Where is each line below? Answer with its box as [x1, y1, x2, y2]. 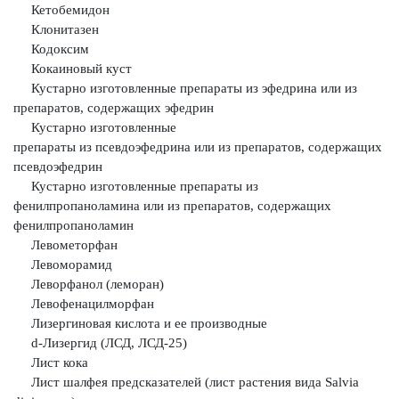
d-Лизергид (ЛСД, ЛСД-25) [13, 336, 187, 350]
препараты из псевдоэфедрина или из [13, 140, 234, 154]
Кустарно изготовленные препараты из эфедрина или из [13, 81, 357, 95]
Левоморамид [13, 257, 112, 272]
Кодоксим [13, 42, 89, 56]
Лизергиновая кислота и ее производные [13, 316, 267, 330]
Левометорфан [13, 238, 118, 252]
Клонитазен [13, 22, 99, 37]
